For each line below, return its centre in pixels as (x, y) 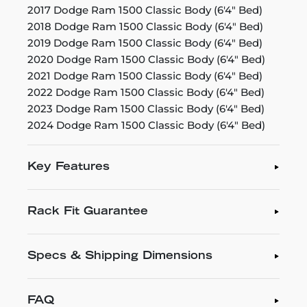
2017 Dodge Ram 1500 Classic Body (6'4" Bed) (145, 10)
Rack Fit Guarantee (88, 211)
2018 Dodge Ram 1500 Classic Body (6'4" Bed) (145, 26)
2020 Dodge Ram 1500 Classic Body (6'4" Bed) (146, 59)
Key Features (69, 167)
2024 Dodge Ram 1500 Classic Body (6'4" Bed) (146, 125)
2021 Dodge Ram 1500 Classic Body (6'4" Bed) (145, 75)
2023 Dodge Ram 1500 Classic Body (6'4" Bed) (146, 108)
